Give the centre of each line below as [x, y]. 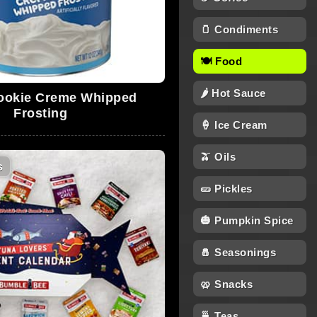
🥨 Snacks [226, 284]
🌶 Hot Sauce [233, 93]
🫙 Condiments [239, 29]
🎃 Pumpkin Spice [247, 220]
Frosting [41, 113]
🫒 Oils [218, 157]
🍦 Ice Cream [234, 125]
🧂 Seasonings [238, 252]
